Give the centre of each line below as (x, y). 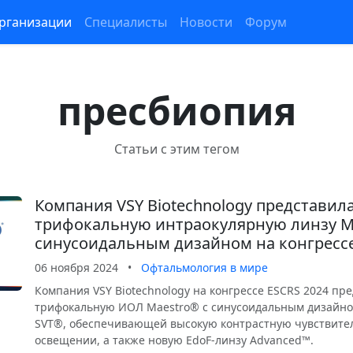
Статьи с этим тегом (176, 149)
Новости (206, 22)
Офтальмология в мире (204, 268)
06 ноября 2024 (76, 268)
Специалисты (126, 22)
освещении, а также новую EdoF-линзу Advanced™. (174, 340)
